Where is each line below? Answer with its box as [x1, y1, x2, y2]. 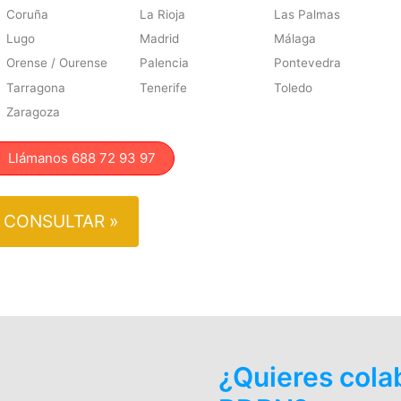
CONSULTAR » [3, 210, 118, 233]
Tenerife [140, 80, 188, 95]
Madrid [140, 30, 180, 46]
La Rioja [140, 6, 186, 21]
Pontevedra [274, 55, 342, 71]
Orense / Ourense [5, 55, 107, 71]
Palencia [140, 55, 190, 71]
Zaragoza [5, 104, 60, 119]
